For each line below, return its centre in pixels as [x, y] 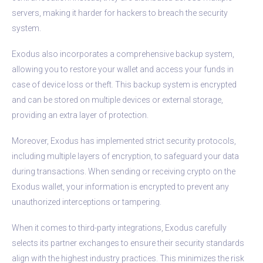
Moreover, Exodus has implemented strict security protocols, [124, 141]
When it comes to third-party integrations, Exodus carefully [119, 227]
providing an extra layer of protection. [80, 115]
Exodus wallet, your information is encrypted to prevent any [120, 186]
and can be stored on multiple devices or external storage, [117, 100]
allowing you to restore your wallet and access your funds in [123, 69]
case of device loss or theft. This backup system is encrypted [124, 84]
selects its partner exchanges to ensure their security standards [128, 243]
